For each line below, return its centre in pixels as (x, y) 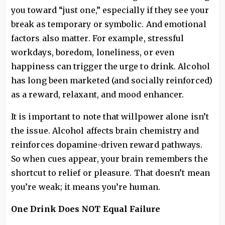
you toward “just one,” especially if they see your (110, 10)
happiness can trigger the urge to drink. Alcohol (110, 66)
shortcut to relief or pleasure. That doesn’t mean (110, 173)
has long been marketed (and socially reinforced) (112, 80)
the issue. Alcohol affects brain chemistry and (105, 131)
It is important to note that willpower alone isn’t (110, 117)
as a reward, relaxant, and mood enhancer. (98, 94)
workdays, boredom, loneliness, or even (93, 52)
